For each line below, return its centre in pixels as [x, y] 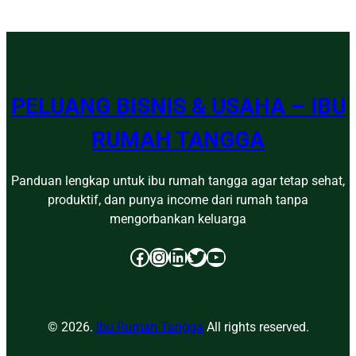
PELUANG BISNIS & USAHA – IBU [178, 106]
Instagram [157, 256]
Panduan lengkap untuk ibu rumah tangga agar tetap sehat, [178, 180]
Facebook [134, 256]
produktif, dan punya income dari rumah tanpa [178, 199]
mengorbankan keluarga [178, 219]
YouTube [211, 256]
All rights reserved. [256, 327]
